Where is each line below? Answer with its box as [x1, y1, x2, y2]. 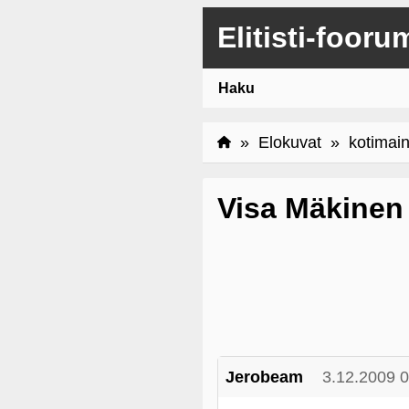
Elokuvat [258, 133, 321, 152]
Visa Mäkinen [217, 192, 404, 225]
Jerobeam [225, 368, 303, 386]
